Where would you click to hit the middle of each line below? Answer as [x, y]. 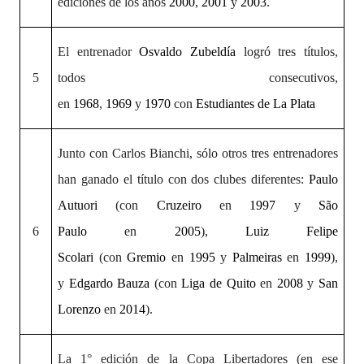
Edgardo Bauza [109, 283]
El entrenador [99, 52]
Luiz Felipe [291, 231]
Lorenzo [80, 309]
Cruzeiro [179, 205]
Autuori [78, 205]
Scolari [76, 257]
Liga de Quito [219, 283]
